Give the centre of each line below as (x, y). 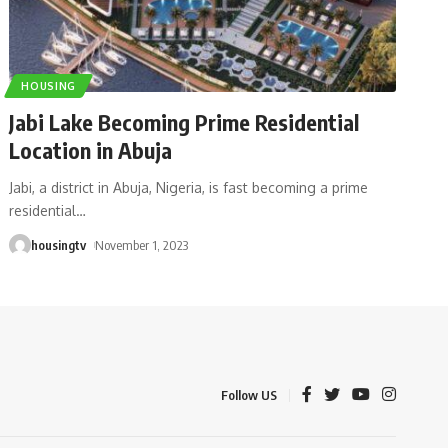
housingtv (59, 244)
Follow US (249, 395)
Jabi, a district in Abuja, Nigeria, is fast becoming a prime (189, 187)
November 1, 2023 (142, 244)
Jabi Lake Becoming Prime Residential (184, 121)
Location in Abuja (91, 149)
